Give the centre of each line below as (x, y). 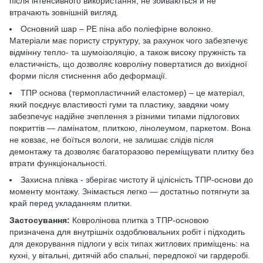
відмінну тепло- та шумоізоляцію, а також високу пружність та (128, 53)
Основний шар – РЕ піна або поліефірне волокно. (117, 29)
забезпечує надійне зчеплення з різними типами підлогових (124, 116)
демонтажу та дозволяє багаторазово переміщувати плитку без (131, 151)
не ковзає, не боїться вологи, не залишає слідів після (112, 139)
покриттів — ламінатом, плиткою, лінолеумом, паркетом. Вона (130, 128)
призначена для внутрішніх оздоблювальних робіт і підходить (127, 232)
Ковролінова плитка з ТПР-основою (139, 220)
